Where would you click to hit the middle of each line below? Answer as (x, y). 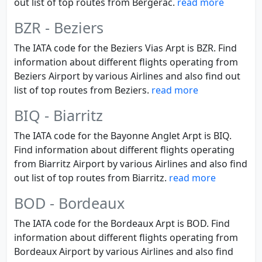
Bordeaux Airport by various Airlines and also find (124, 251)
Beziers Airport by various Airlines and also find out (127, 76)
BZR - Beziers (59, 27)
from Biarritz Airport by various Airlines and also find (131, 164)
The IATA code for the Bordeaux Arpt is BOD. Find (122, 223)
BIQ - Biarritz (58, 115)
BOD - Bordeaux (69, 203)
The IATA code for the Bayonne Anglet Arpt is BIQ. (123, 136)
